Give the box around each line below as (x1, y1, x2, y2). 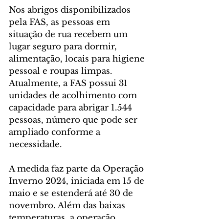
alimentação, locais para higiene (9, 53, 147, 64)
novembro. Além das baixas (9, 200, 128, 211)
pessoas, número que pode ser (9, 114, 140, 125)
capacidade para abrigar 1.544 (9, 102, 134, 113)
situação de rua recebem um (9, 29, 130, 40)
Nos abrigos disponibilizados (9, 4, 133, 15)
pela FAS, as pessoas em (9, 17, 112, 27)
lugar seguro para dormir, (9, 41, 119, 52)
